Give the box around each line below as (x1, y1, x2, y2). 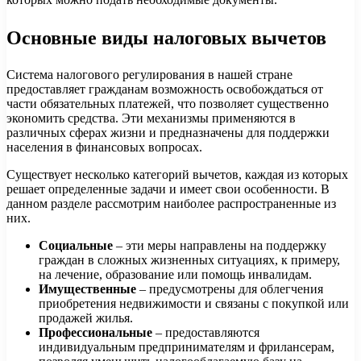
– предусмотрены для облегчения (136, 282, 323, 297)
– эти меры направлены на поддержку (113, 239, 326, 253)
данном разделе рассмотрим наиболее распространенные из (6, 197, 336, 211)
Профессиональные (39, 326, 152, 340)
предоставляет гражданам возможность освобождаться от (6, 82, 323, 97)
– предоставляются (152, 326, 259, 340)
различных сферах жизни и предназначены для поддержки (6, 126, 330, 140)
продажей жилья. (39, 311, 133, 326)
